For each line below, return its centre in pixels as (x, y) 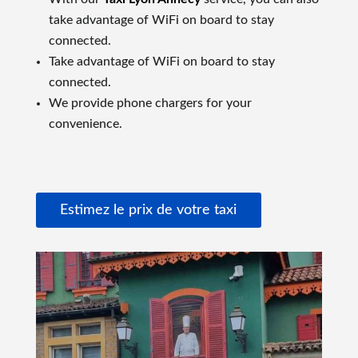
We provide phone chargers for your (150, 103)
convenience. (85, 123)
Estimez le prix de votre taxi (149, 210)
